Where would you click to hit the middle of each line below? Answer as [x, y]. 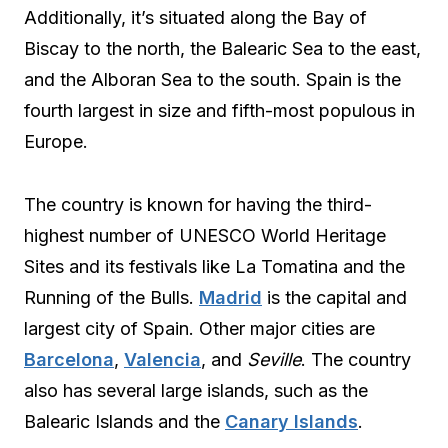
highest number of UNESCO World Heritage [205, 236]
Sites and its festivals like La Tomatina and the [214, 267]
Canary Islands [291, 422]
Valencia [162, 360]
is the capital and [334, 298]
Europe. [56, 142]
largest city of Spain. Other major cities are [199, 329]
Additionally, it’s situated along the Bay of [195, 18]
